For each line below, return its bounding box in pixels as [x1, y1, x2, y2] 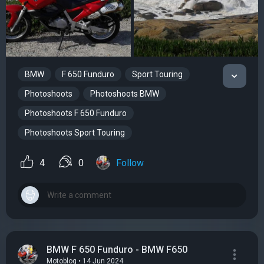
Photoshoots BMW [90, 89, 159, 99]
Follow [116, 157, 144, 169]
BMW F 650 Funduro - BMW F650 [47, 243, 187, 255]
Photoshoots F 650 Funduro [25, 108, 127, 118]
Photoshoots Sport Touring [25, 128, 125, 138]
